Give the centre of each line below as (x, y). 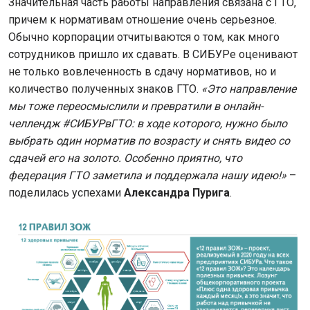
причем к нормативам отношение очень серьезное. (143, 20)
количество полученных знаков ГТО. (105, 89)
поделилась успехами (65, 193)
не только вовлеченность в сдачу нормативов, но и (142, 72)
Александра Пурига (175, 193)
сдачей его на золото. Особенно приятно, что (125, 158)
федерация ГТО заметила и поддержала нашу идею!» (147, 176)
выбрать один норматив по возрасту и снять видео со (149, 141)
